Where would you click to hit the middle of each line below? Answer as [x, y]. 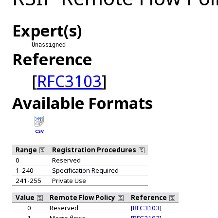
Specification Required [85, 170]
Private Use [69, 180]
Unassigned [49, 45]
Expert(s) [47, 30]
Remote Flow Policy [83, 197]
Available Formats [82, 103]
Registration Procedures [95, 150]
